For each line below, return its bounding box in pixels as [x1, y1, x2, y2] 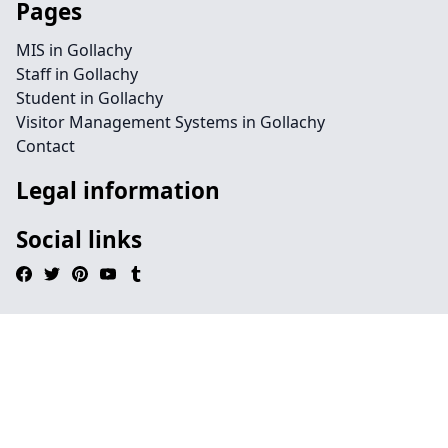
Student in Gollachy [16, 87, 163, 109]
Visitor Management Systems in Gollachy [16, 111, 325, 133]
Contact [16, 135, 75, 157]
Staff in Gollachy [16, 63, 138, 85]
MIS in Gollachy [16, 39, 132, 61]
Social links [16, 224, 142, 255]
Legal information [16, 175, 220, 206]
